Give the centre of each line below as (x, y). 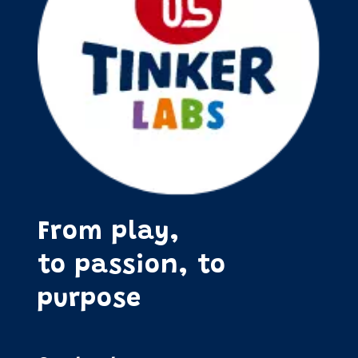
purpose (89, 300)
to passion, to (131, 267)
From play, (108, 233)
